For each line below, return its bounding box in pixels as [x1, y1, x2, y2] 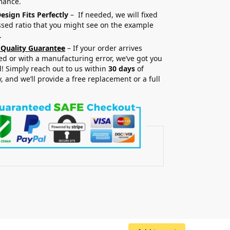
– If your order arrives [67, 43, 143, 53]
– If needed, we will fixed [68, 9, 158, 20]
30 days [108, 64, 136, 74]
